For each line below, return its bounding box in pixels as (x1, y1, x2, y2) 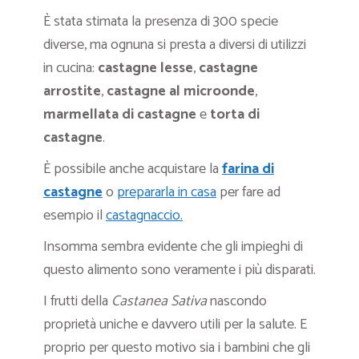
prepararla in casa (117, 180, 216, 205)
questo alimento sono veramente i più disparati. (43, 258, 316, 283)
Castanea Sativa (111, 289, 210, 314)
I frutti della (43, 289, 111, 314)
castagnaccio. (106, 204, 183, 228)
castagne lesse (98, 56, 193, 81)
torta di (210, 103, 260, 127)
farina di (222, 157, 274, 182)
